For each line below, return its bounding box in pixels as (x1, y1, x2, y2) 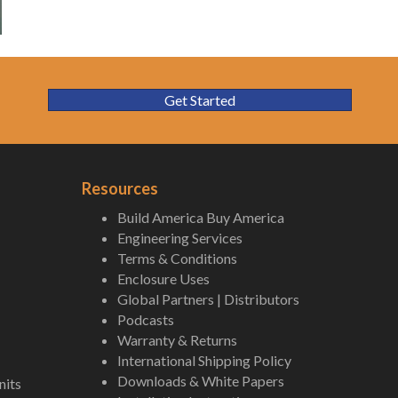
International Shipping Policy (117, 352, 291, 370)
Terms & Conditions (117, 250, 237, 267)
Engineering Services (117, 229, 243, 247)
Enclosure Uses (117, 270, 210, 288)
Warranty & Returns (117, 331, 237, 349)
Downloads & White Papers (117, 372, 284, 390)
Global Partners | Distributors (117, 291, 299, 308)
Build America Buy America (117, 209, 284, 227)
